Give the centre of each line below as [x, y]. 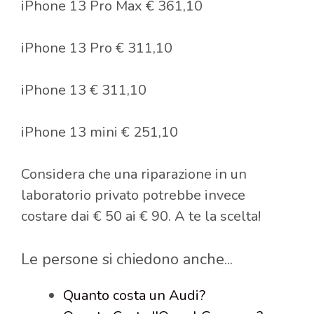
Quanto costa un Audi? [134, 295]
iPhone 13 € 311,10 [84, 90]
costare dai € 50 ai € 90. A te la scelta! [141, 216]
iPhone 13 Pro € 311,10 [97, 48]
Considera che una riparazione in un [134, 174]
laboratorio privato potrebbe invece [133, 195]
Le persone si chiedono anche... [127, 259]
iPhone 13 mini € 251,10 [100, 132]
